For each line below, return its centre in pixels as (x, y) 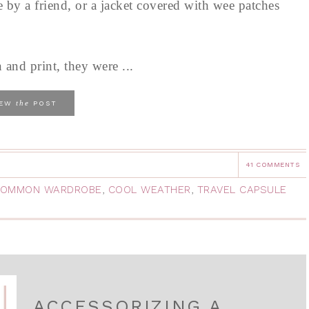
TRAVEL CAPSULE (242, 190)
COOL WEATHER (149, 190)
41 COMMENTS (272, 165)
